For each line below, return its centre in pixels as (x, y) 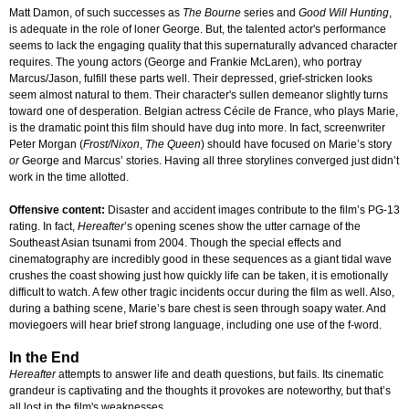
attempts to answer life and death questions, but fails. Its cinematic (220, 375)
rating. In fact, (43, 227)
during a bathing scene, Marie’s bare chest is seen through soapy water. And (198, 309)
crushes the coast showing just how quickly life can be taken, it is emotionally (199, 276)
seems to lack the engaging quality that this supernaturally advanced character (203, 46)
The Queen (173, 145)
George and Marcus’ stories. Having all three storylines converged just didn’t (210, 161)
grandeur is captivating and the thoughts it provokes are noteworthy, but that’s (200, 391)
